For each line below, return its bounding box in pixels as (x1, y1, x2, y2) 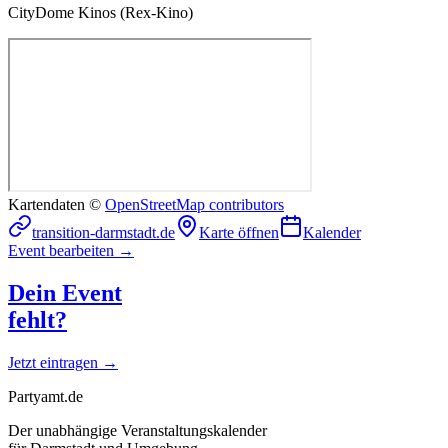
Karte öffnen (199, 223, 279, 241)
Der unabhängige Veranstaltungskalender (8, 421, 267, 439)
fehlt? (8, 306, 67, 333)
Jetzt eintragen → (8, 353, 118, 371)
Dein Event (8, 279, 122, 306)
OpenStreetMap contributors (105, 195, 284, 213)
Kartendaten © (8, 195, 101, 213)
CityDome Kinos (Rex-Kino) (8, 3, 193, 21)
